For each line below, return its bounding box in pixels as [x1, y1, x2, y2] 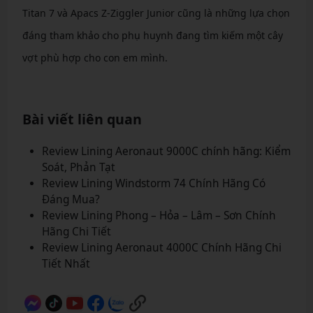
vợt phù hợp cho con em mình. [22, 51, 168, 64]
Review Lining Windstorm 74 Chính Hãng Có [41, 176, 265, 191]
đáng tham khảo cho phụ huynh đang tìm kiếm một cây [22, 29, 283, 42]
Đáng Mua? [41, 192, 100, 207]
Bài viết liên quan [22, 110, 142, 129]
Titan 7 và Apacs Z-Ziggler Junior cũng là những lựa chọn [22, 6, 290, 20]
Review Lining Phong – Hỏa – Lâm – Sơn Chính [41, 208, 276, 223]
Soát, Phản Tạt [41, 160, 115, 175]
